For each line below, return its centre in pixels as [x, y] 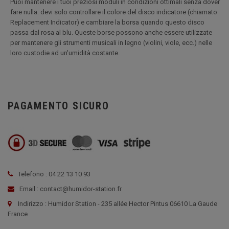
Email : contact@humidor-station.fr [70, 189]
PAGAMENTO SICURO [59, 106]
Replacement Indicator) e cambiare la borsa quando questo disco [107, 22]
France [18, 214]
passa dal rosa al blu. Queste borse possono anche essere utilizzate [111, 32]
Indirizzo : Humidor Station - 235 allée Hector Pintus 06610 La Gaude [118, 204]
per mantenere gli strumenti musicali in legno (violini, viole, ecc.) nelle [111, 43]
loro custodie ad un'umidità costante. [65, 53]
